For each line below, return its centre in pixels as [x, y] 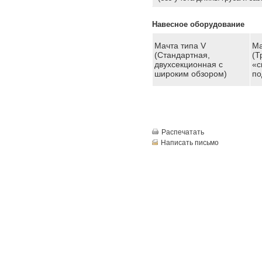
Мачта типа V [180, 46]
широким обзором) [190, 74]
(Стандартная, [182, 55]
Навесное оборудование [198, 25]
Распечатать [182, 132]
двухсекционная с [188, 65]
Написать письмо [189, 143]
